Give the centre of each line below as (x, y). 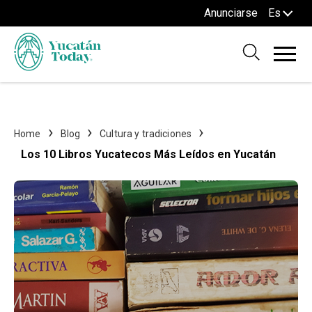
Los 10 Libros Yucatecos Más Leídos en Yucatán (148, 154)
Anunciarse (231, 13)
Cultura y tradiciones (146, 133)
